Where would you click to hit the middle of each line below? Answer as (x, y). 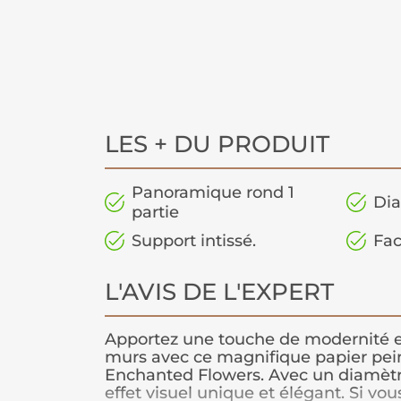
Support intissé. (194, 241)
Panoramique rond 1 (213, 193)
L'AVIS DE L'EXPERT (219, 292)
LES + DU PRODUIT (217, 145)
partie (155, 213)
